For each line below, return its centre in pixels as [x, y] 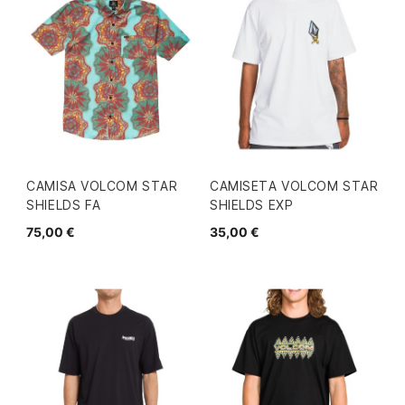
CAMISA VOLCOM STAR [102, 186]
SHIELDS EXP [252, 205]
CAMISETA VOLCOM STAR [294, 186]
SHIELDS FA [64, 205]
